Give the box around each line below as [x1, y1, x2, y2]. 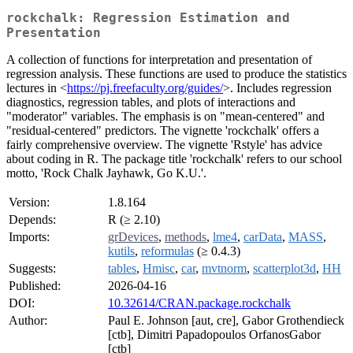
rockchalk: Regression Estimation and [6, 10, 290, 26]
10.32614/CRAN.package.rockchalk [108, 296, 291, 310]
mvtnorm [202, 262, 247, 276]
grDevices [108, 230, 158, 244]
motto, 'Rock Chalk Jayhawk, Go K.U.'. [6, 166, 206, 180]
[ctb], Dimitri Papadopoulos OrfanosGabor [108, 328, 321, 342]
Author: [9, 314, 47, 328]
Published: [9, 279, 61, 293]
